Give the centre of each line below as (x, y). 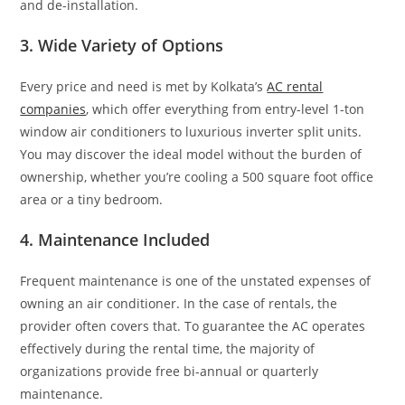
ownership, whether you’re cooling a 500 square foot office (197, 177)
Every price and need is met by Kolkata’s (144, 86)
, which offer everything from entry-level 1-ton (226, 109)
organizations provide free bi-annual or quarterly (170, 371)
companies (53, 109)
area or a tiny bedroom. (92, 199)
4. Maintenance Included (115, 240)
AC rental (295, 86)
